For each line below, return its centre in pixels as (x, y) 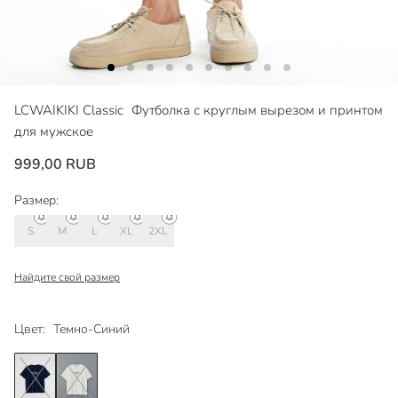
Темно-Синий (92, 330)
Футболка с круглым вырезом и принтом (257, 111)
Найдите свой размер (67, 278)
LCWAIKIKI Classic (71, 111)
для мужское (54, 132)
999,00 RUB (55, 165)
